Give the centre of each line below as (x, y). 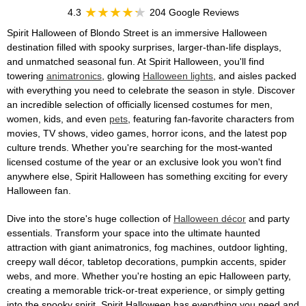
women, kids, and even (58, 119)
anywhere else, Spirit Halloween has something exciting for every (147, 176)
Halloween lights (178, 76)
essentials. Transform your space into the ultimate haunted (134, 233)
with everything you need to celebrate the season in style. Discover (151, 90)
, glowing (122, 76)
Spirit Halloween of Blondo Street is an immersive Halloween (137, 33)
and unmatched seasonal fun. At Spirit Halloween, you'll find (136, 61)
